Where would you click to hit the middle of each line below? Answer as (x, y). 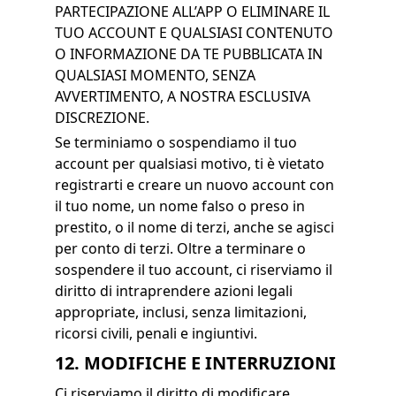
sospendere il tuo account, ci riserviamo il (193, 270)
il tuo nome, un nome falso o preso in (179, 206)
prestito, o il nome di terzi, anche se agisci (194, 227)
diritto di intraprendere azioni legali (173, 291)
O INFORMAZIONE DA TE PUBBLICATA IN (188, 54)
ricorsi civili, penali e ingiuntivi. (156, 333)
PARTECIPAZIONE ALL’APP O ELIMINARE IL (192, 11)
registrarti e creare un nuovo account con (194, 185)
